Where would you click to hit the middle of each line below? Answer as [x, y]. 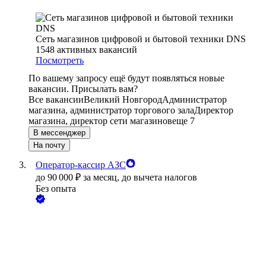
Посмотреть [60, 61]
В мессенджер [59, 133]
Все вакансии [56, 100]
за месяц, [102, 178]
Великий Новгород [123, 100]
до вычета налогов [159, 178]
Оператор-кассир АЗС [81, 165]
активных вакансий [97, 50]
